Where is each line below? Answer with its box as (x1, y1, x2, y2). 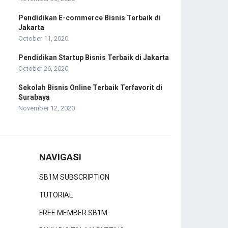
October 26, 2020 (18, 64, 68, 72)
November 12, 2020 (18, 104, 75, 112)
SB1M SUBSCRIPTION (39, 173, 109, 181)
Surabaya (18, 93, 50, 101)
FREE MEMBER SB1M (39, 208, 107, 217)
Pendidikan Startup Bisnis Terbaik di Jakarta (18, 53, 169, 62)
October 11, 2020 (18, 34, 68, 42)
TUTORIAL (39, 190, 73, 199)
